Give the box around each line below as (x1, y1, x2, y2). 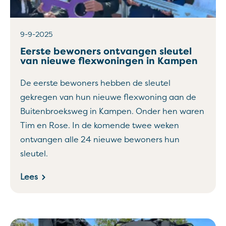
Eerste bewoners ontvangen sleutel (20, 45, 192, 58)
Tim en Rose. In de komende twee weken (20, 121, 179, 131)
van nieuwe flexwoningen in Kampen (20, 55, 198, 67)
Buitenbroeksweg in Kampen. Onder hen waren (20, 106, 204, 117)
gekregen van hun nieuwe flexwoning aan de (20, 92, 196, 102)
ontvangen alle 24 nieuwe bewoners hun (20, 135, 180, 145)
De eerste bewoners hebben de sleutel (20, 78, 171, 88)
